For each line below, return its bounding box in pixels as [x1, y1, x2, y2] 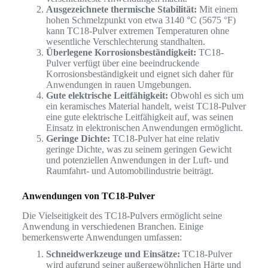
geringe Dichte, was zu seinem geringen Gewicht [45, 144, 232, 155]
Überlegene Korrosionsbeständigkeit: [45, 47, 196, 58]
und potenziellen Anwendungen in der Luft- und [45, 155, 229, 166]
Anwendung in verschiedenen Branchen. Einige [22, 221, 203, 232]
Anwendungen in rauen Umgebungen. [45, 80, 191, 90]
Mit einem [196, 4, 237, 15]
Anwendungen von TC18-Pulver [22, 191, 155, 202]
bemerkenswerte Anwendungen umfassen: [22, 232, 182, 243]
